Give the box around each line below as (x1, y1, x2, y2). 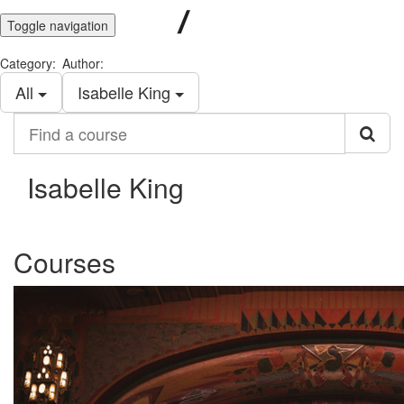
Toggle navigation (7, 15, 108, 34)
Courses (14, 243, 115, 281)
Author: (62, 54, 104, 72)
